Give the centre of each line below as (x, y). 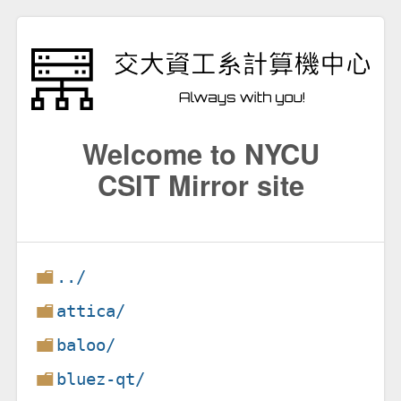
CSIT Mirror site (200, 184)
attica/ (91, 311)
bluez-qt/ (101, 379)
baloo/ (86, 345)
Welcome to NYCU (200, 153)
